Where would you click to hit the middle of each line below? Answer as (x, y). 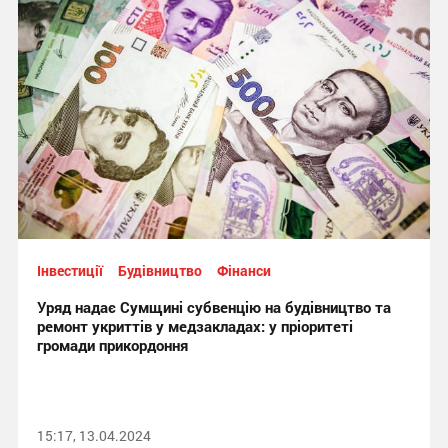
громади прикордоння (112, 345)
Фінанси (243, 270)
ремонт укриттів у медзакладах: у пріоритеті (194, 326)
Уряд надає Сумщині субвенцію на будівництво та (213, 307)
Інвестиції (69, 270)
